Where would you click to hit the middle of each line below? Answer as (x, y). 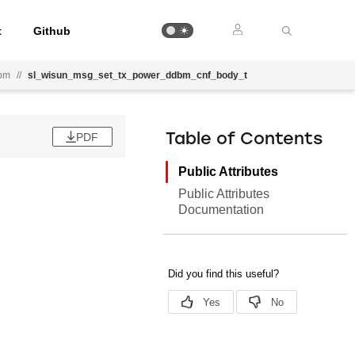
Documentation (221, 210)
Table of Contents (244, 140)
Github (52, 31)
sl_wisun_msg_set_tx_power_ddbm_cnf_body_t (137, 75)
